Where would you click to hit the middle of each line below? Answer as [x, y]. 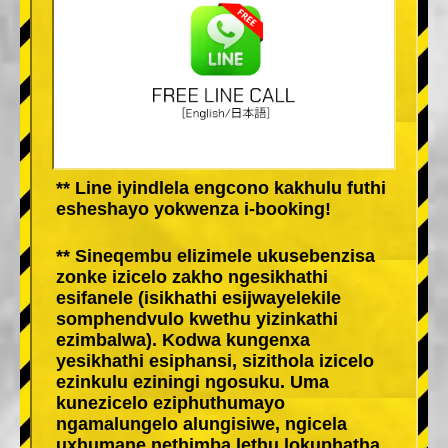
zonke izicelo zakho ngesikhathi [192, 276]
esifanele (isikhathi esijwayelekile [198, 297]
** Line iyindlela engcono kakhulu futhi [221, 187]
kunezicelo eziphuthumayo [170, 402]
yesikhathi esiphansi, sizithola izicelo [215, 360]
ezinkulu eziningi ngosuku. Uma [192, 381]
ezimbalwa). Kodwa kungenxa [183, 339]
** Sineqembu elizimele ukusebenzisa [215, 255]
